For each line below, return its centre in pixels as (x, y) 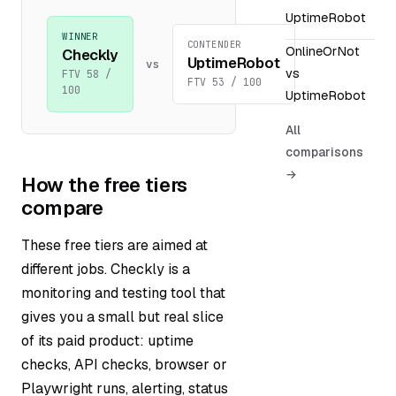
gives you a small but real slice (122, 316)
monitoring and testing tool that (123, 293)
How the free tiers (104, 184)
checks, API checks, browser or (124, 364)
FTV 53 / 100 (224, 82)
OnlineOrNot (322, 51)
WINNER (80, 37)
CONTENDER (214, 45)
